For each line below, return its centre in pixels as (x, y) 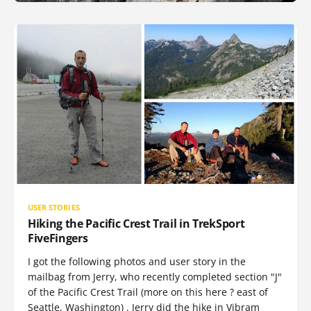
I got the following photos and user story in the (137, 261)
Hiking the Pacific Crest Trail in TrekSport (136, 223)
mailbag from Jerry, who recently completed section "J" (155, 276)
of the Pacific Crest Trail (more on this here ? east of (148, 292)
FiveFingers (58, 238)
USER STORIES (54, 207)
